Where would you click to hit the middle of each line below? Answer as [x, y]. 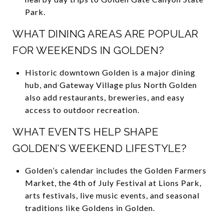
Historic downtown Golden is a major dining [110, 72]
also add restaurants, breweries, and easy [104, 97]
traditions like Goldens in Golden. [90, 207]
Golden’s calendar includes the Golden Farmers [115, 170]
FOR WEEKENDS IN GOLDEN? [88, 50]
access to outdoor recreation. [82, 109]
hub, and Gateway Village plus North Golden [111, 84]
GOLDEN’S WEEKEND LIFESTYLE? [100, 148]
